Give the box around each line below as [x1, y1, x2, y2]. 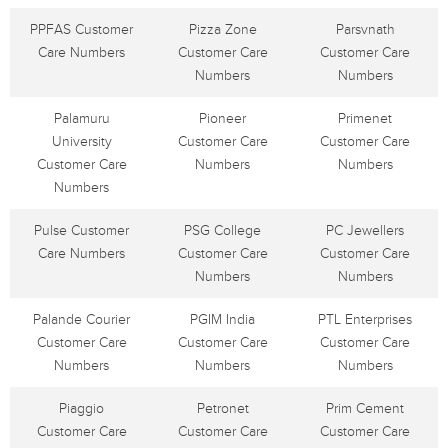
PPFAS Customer [30, 21, 133, 38]
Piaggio [59, 400, 104, 417]
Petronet [196, 400, 249, 417]
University [51, 133, 112, 150]
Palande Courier [33, 311, 130, 328]
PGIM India [190, 311, 255, 328]
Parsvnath [335, 21, 395, 38]
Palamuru [53, 110, 110, 127]
